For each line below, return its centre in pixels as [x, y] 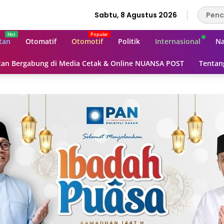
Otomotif [87, 41]
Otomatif [41, 41]
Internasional [178, 41]
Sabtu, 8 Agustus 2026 [136, 15]
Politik [129, 41]
